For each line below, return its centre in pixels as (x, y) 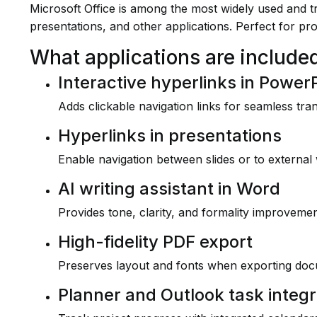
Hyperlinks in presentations (170, 136)
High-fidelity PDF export (155, 242)
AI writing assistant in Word (169, 189)
